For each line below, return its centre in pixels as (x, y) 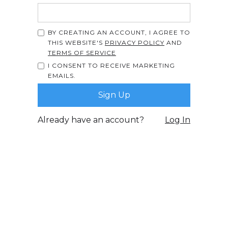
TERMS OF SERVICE (82, 53)
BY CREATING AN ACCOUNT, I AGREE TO (119, 32)
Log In (178, 120)
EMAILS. (62, 76)
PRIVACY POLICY (135, 42)
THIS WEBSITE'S (76, 42)
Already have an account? (91, 120)
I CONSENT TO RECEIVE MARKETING (111, 65)
